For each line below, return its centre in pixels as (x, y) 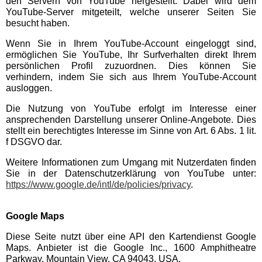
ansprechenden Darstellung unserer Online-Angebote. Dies (131, 120)
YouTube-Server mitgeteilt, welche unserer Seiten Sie (131, 12)
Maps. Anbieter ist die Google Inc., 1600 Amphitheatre (131, 248)
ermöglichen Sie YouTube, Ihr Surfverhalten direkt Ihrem (131, 55)
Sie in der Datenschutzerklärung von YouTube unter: (131, 173)
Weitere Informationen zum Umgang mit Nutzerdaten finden (131, 162)
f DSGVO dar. (34, 142)
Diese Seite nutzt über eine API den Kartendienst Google (131, 237)
